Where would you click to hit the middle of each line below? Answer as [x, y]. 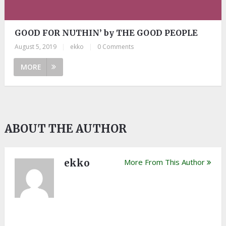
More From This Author [165, 162]
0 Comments [115, 46]
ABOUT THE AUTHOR [65, 128]
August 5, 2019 [35, 46]
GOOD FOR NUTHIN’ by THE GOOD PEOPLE [106, 33]
